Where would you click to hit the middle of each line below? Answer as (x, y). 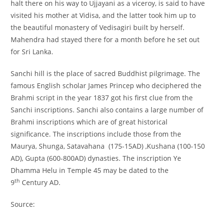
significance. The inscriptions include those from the (96, 134)
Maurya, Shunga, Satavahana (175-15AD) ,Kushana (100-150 (108, 146)
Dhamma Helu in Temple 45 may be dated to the (90, 170)
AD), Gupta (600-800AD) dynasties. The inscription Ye (96, 158)
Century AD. (40, 183)
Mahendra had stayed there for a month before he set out (105, 40)
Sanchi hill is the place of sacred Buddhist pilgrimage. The (106, 74)
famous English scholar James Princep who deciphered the (106, 86)
